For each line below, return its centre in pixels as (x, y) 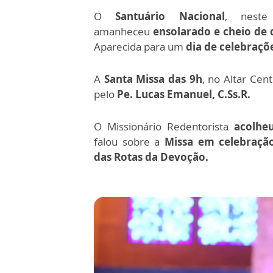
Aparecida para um (139, 47)
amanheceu (122, 32)
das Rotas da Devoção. (151, 157)
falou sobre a (129, 142)
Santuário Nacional (170, 16)
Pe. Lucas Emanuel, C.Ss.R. (183, 94)
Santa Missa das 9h (153, 79)
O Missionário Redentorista (161, 127)
